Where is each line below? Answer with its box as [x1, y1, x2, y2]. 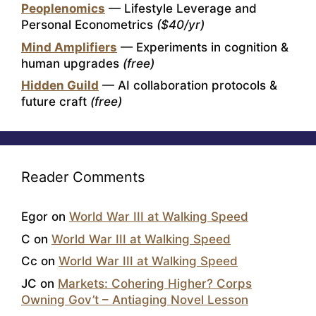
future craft [21, 95, 90, 109]
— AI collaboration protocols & [99, 78, 277, 93]
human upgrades [21, 56, 123, 71]
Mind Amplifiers [21, 39, 117, 54]
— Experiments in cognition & [117, 39, 288, 54]
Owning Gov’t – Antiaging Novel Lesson [21, 292, 248, 307]
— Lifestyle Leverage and [105, 1, 257, 16]
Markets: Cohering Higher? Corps [58, 276, 252, 291]
